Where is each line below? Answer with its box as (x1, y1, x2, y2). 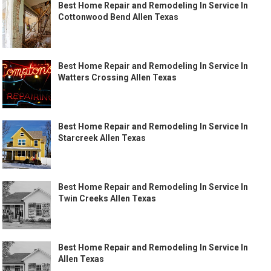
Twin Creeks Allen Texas (58, 194, 157, 204)
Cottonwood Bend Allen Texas (58, 12, 179, 22)
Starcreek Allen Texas (58, 133, 146, 143)
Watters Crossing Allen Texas (58, 73, 177, 83)
